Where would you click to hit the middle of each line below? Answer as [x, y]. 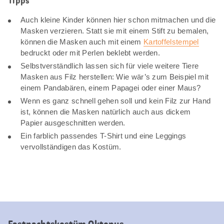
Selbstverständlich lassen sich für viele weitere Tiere [110, 65]
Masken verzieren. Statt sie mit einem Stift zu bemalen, [115, 30]
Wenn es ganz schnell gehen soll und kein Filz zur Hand [116, 100]
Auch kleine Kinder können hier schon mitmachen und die [118, 19]
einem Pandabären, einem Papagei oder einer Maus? [111, 87]
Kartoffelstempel [171, 41]
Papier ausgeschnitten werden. [73, 122]
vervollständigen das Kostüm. [71, 146]
